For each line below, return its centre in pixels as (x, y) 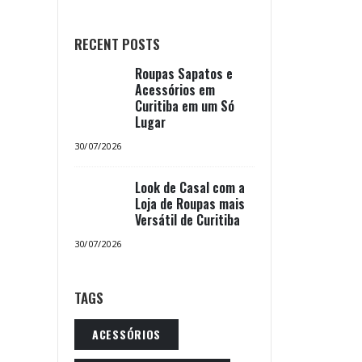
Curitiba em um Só (185, 106)
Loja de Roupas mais (190, 204)
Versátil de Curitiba (187, 220)
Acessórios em (175, 90)
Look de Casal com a (190, 187)
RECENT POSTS (117, 44)
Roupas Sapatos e (184, 74)
